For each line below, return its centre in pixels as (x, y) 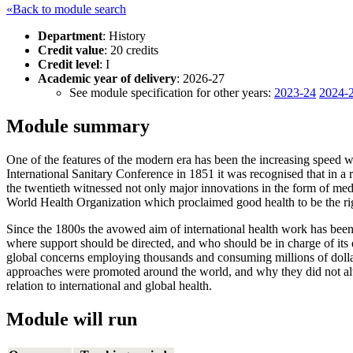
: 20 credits (131, 50)
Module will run (72, 319)
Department (70, 35)
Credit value (71, 50)
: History (124, 35)
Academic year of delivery (107, 78)
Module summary (78, 126)
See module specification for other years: (172, 92)
